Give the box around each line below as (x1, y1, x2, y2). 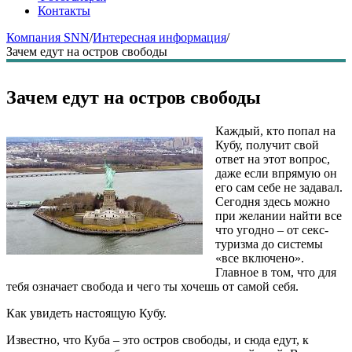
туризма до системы (215, 236, 323, 251)
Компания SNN (6, 31, 90, 44)
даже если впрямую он (215, 166, 337, 180)
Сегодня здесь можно (215, 194, 330, 208)
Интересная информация (93, 31, 226, 44)
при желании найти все (215, 208, 342, 222)
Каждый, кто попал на (215, 123, 335, 137)
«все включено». (215, 251, 304, 265)
